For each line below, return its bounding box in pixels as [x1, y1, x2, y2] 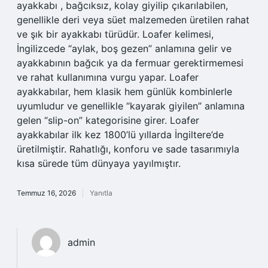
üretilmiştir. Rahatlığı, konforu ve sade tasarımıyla [17, 143, 239, 155]
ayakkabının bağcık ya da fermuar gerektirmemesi [17, 57, 243, 69]
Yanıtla [90, 188, 112, 197]
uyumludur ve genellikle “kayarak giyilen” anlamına [17, 100, 245, 112]
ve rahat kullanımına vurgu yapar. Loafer [17, 71, 199, 83]
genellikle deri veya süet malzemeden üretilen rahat [17, 14, 249, 26]
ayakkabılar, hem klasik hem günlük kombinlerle [17, 86, 232, 98]
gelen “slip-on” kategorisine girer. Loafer [17, 114, 199, 126]
